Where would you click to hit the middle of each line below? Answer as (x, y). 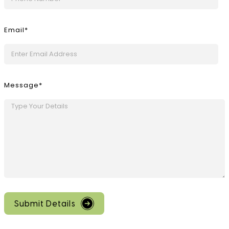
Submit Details (45, 204)
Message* (23, 85)
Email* (16, 30)
